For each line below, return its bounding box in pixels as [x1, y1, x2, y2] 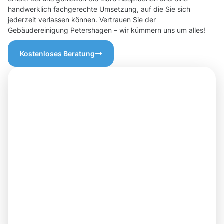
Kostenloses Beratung [20, 49, 95, 58]
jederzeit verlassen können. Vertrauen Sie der [8, 15, 156, 24]
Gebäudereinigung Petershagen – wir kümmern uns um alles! [8, 26, 205, 35]
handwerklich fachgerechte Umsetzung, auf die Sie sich [8, 5, 190, 14]
